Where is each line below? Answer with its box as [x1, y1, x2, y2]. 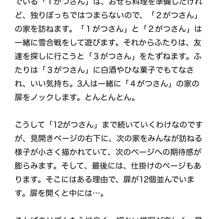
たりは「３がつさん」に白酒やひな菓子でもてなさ [15, 66, 195, 74]
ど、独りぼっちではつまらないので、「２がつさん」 [15, 11, 202, 19]
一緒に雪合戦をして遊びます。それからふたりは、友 [15, 38, 202, 46]
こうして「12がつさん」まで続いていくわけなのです [14, 120, 203, 129]
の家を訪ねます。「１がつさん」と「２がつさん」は [15, 24, 202, 33]
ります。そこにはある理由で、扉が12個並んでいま [14, 175, 195, 183]
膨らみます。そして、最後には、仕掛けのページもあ [14, 161, 201, 170]
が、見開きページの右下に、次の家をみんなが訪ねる [14, 134, 202, 142]
